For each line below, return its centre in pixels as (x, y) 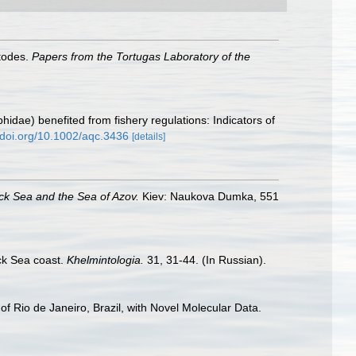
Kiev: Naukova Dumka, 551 (209, 196)
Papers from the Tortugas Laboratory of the (141, 56)
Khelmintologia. (105, 260)
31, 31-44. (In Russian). (205, 260)
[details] (149, 137)
